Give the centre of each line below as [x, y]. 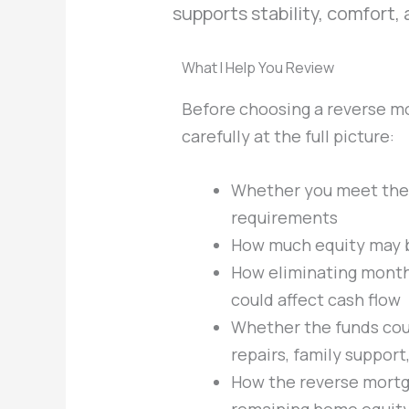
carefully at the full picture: [288, 136]
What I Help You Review [257, 68]
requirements [284, 218]
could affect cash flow [315, 300]
